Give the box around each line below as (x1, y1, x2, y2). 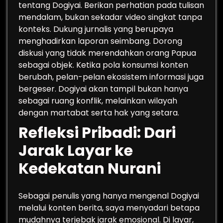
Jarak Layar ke (18, 140, 133, 161)
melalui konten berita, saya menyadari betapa (18, 202, 200, 214)
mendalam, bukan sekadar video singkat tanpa (18, 11, 202, 23)
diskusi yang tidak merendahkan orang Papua (18, 47, 196, 59)
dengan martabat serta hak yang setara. (18, 107, 179, 118)
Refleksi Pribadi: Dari (18, 122, 176, 143)
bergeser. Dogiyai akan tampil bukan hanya (18, 83, 188, 95)
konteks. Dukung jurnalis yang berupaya (18, 23, 173, 35)
